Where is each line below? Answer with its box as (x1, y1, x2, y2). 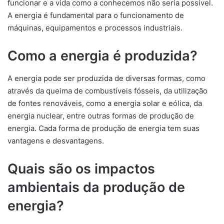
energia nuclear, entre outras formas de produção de (7, 110, 194, 120)
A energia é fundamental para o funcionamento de (7, 10, 184, 20)
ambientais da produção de (7, 178, 185, 195)
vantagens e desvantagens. (7, 135, 104, 145)
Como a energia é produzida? (7, 47, 197, 64)
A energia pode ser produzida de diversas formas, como (7, 73, 205, 83)
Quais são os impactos (7, 160, 155, 177)
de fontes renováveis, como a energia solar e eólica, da (7, 98, 202, 108)
